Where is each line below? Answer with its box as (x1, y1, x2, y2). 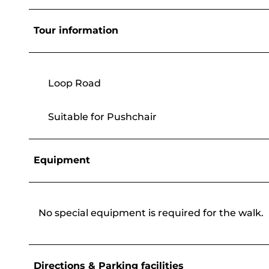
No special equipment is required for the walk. (38, 207, 264, 219)
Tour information (34, 25, 118, 37)
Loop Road (48, 77, 101, 89)
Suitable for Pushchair (48, 111, 157, 123)
